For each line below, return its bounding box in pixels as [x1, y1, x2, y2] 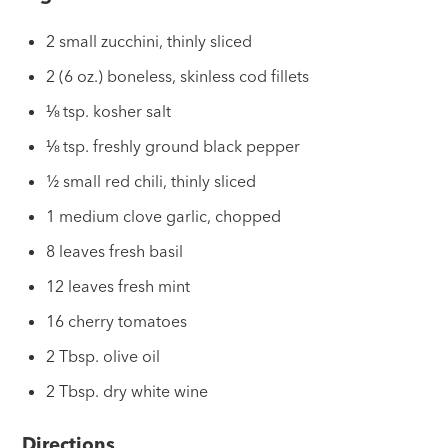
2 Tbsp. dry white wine [46, 381, 209, 402]
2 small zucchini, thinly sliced [46, 31, 253, 52]
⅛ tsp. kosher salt [46, 101, 172, 122]
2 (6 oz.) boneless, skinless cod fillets [46, 66, 310, 87]
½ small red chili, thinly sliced [46, 171, 257, 192]
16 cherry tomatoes [46, 311, 188, 332]
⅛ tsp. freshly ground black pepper [46, 136, 301, 157]
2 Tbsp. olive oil [46, 346, 161, 367]
